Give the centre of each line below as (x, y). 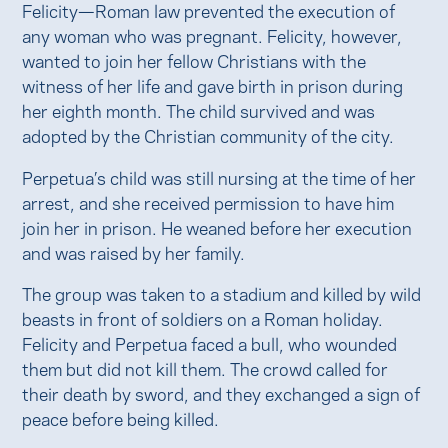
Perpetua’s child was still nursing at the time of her (219, 176)
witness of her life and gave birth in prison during (213, 85)
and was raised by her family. (134, 251)
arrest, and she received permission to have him (208, 201)
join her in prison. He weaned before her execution (217, 226)
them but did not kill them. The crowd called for (205, 368)
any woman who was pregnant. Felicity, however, (212, 35)
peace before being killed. (121, 418)
